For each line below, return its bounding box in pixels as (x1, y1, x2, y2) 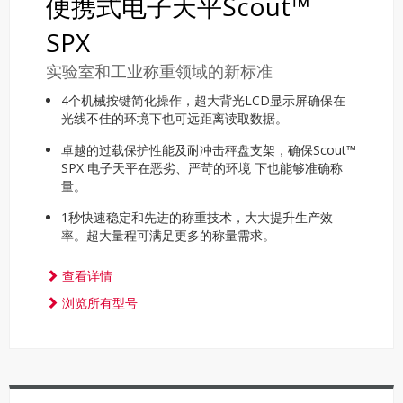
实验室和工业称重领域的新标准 (46, 60, 273, 82)
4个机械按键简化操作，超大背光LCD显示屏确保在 (61, 92, 345, 109)
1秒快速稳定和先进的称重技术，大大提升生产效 (61, 209, 333, 226)
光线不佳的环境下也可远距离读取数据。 (61, 110, 288, 127)
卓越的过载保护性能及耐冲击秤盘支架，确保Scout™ (61, 141, 356, 158)
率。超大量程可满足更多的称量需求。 (61, 227, 275, 244)
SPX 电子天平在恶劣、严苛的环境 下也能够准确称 (61, 159, 343, 176)
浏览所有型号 (58, 294, 138, 311)
